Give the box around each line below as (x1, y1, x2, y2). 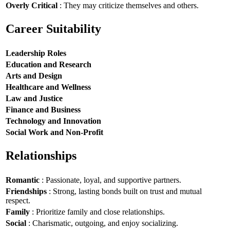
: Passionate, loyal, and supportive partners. (40, 175, 181, 184)
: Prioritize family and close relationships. (30, 207, 165, 216)
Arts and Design (6, 71, 62, 80)
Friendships (6, 186, 47, 196)
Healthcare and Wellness (6, 82, 91, 91)
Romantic (6, 175, 40, 184)
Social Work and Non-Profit (6, 127, 103, 137)
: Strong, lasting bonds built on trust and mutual (47, 186, 202, 196)
